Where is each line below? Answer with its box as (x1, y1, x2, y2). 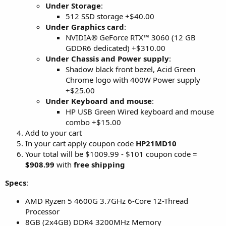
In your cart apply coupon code (25, 138, 136, 148)
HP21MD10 (136, 138, 177, 148)
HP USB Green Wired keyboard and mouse (66, 106, 214, 117)
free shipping (74, 159, 125, 169)
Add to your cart (25, 127, 82, 138)
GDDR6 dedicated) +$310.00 (66, 42, 165, 53)
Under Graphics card (45, 21, 124, 32)
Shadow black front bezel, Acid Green (66, 64, 195, 74)
